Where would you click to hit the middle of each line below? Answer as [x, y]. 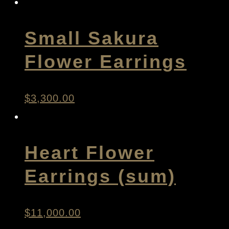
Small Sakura [91, 38]
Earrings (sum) [100, 176]
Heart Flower [89, 152]
